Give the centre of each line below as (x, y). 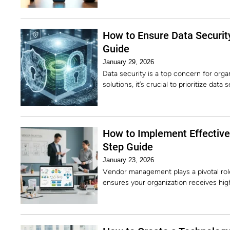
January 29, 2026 (128, 62)
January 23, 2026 (128, 160)
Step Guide (128, 147)
